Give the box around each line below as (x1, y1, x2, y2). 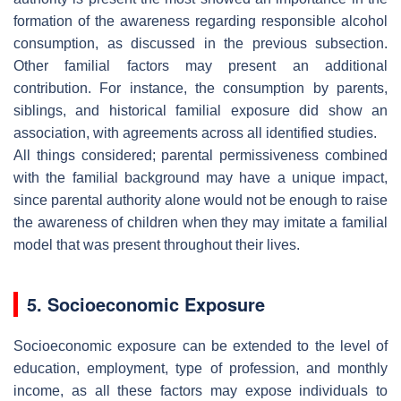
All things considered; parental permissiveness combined (13, 147, 388, 163)
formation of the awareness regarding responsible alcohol (13, 13, 388, 29)
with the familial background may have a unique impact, (13, 169, 388, 185)
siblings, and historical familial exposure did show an (13, 102, 388, 118)
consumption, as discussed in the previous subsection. (13, 35, 388, 51)
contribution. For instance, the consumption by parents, (13, 80, 388, 96)
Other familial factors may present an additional (13, 57, 388, 73)
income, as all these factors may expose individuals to (13, 382, 388, 398)
